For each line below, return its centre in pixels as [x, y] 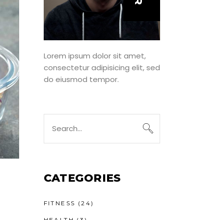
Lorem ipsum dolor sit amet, [95, 55]
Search [56, 119]
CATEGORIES [82, 178]
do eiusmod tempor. [81, 79]
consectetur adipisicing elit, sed [102, 67]
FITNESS [59, 203]
